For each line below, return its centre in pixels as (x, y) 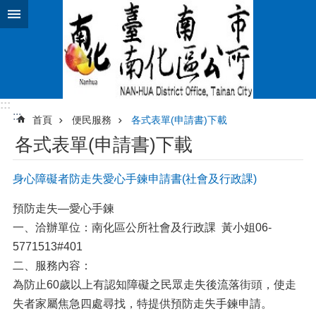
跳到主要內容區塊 (52, 14)
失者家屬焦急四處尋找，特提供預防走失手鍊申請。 (142, 304)
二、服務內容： (52, 266)
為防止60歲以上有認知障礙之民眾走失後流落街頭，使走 (154, 285)
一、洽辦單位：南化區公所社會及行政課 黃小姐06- (142, 227)
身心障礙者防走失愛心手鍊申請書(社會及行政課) (135, 179)
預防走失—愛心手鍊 (63, 208)
